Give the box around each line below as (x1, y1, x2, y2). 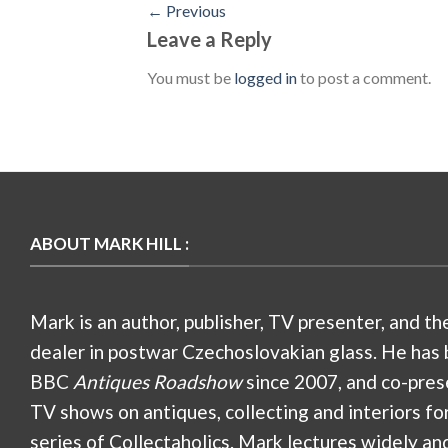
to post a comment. (297, 68, 431, 88)
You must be (147, 68, 234, 88)
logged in (234, 68, 297, 88)
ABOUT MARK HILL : (30, 233, 189, 255)
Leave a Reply (147, 27, 276, 52)
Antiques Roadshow (73, 370, 242, 394)
